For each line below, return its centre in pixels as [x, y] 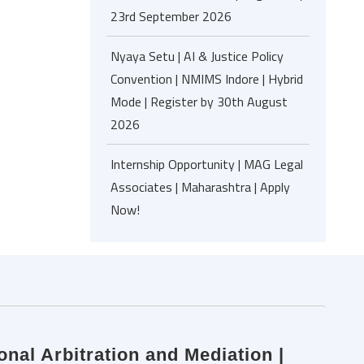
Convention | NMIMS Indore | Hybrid [207, 79]
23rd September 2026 [171, 16]
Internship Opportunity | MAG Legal [207, 164]
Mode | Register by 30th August [199, 102]
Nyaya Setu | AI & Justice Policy [197, 56]
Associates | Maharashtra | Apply [200, 187]
